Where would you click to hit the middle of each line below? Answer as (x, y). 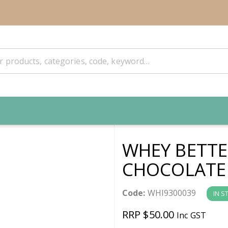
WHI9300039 (171, 193)
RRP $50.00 (150, 214)
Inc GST (191, 215)
